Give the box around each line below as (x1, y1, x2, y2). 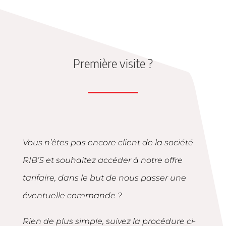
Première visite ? (73, 55, 153, 71)
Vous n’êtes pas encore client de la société (22, 137, 193, 147)
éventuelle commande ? (22, 190, 122, 200)
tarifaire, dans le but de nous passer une (22, 173, 186, 183)
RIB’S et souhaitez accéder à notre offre (22, 155, 183, 165)
